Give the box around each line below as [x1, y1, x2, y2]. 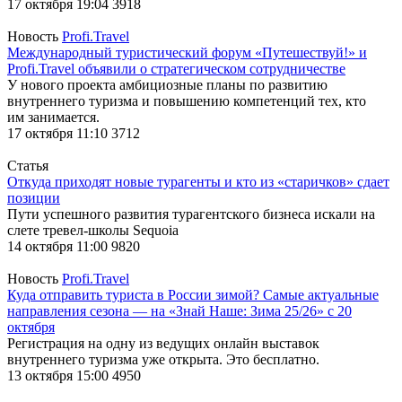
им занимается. [7, 109, 100, 125]
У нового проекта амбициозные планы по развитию [7, 76, 328, 92]
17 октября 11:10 [7, 125, 111, 141]
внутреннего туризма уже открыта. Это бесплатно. [7, 351, 319, 367]
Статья [7, 157, 48, 173]
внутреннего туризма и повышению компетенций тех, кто [7, 92, 366, 109]
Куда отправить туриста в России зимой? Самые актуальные [7, 286, 379, 302]
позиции [7, 189, 60, 205]
